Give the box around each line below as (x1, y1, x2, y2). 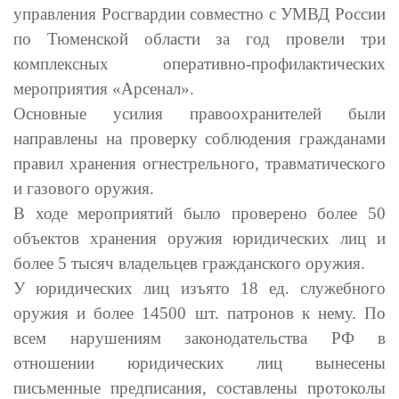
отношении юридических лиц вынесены (13, 353, 386, 372)
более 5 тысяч (13, 253, 114, 273)
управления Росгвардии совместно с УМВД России (13, 4, 386, 23)
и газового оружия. (13, 178, 154, 198)
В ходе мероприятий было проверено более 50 (13, 203, 386, 223)
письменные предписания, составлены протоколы (13, 378, 386, 397)
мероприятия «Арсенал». (13, 78, 194, 98)
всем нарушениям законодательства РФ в (13, 328, 386, 347)
